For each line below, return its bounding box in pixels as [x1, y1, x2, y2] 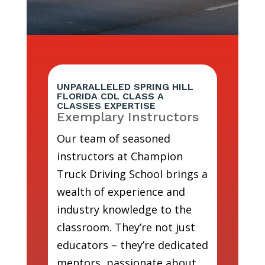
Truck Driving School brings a [56, 167, 208, 182]
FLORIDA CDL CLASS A [56, 91, 164, 102]
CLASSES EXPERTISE [56, 100, 156, 112]
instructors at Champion [56, 149, 183, 164]
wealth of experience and [56, 185, 185, 199]
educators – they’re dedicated [56, 238, 208, 253]
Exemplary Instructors [56, 109, 199, 125]
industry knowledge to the [56, 202, 192, 217]
